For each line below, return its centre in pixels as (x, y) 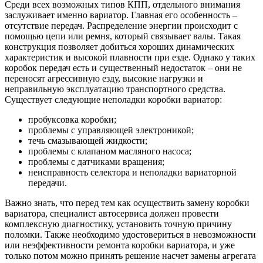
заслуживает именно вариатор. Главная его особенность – (121, 15)
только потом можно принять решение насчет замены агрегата (130, 255)
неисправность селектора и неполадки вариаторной (132, 172)
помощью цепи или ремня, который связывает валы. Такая (123, 36)
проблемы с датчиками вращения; (96, 161)
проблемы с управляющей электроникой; (111, 130)
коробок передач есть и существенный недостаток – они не (123, 68)
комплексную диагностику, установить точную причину (118, 224)
